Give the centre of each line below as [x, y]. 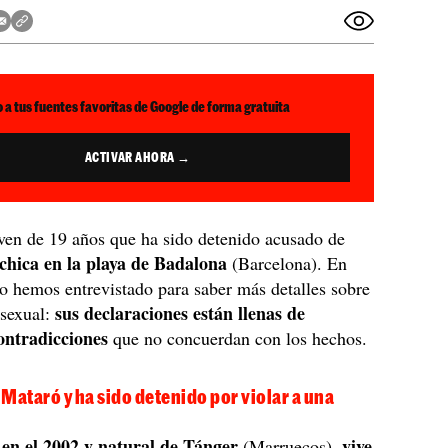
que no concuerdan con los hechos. [238, 338]
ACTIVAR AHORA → [137, 157]
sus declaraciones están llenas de [180, 313]
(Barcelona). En [287, 263]
